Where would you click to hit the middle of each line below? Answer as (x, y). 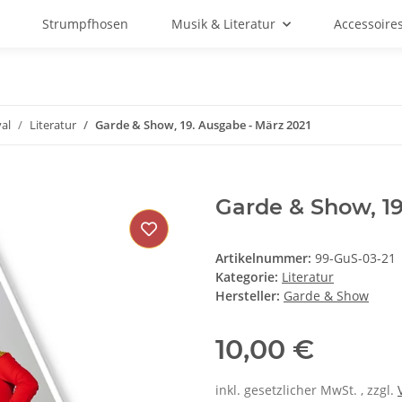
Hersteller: (248, 296)
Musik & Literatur (223, 24)
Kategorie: (249, 277)
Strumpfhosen (85, 24)
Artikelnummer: (265, 258)
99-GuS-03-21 (355, 258)
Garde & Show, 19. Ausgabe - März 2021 (203, 125)
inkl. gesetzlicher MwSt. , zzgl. (306, 390)
